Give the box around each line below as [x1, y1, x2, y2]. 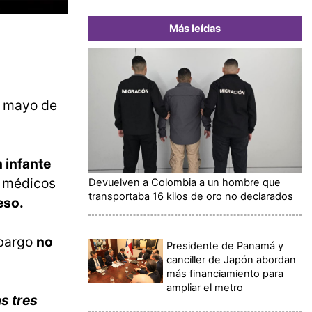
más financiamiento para [166, 267, 284, 280]
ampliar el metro [166, 281, 244, 294]
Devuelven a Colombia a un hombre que [88, 175, 281, 189]
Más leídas [169, 22, 221, 35]
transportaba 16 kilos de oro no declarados [88, 189, 293, 203]
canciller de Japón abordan [166, 253, 297, 266]
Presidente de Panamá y [166, 239, 284, 252]
